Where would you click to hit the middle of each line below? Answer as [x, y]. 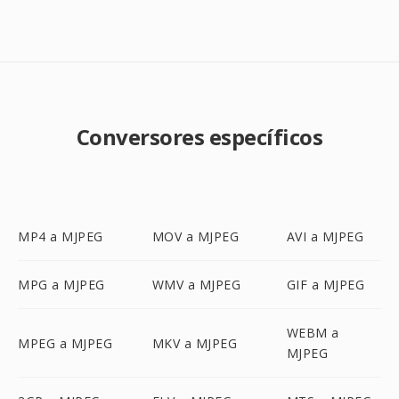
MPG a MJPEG [61, 285]
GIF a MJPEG [326, 285]
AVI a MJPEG [325, 236]
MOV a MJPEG [195, 236]
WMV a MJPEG [196, 285]
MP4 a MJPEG [61, 236]
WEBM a [313, 333]
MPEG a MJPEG [65, 343]
